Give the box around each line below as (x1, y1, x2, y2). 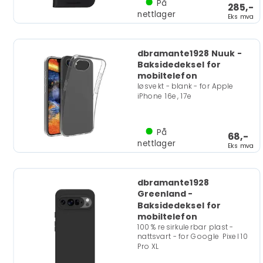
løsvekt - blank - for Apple (137, 81, 234, 92)
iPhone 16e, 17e (137, 91, 193, 101)
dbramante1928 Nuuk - (137, 48, 242, 59)
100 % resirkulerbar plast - (137, 222, 233, 232)
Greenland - (137, 188, 193, 200)
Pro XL (137, 241, 159, 251)
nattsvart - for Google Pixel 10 (137, 231, 248, 242)
